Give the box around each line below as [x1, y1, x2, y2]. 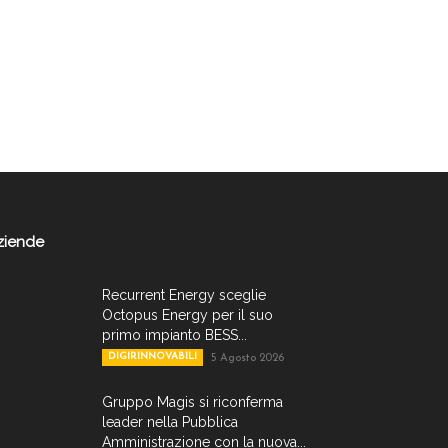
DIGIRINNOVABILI [108, 351, 197, 362]
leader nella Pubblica [102, 414, 238, 430]
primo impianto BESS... [102, 327, 247, 343]
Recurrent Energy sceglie [102, 287, 266, 303]
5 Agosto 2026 [211, 353, 284, 364]
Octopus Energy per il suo [102, 307, 273, 323]
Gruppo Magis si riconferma [102, 394, 283, 410]
